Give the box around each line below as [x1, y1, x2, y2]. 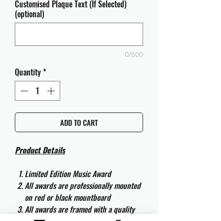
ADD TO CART [60, 117, 98, 128]
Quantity [15, 66, 41, 78]
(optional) [15, 8, 44, 20]
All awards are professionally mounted [25, 180, 141, 191]
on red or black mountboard [25, 191, 110, 203]
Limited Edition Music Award [25, 168, 111, 180]
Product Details [15, 144, 65, 156]
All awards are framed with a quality [25, 203, 135, 215]
